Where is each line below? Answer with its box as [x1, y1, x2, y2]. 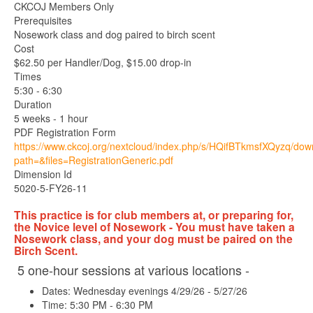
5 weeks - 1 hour [14, 111, 88, 125]
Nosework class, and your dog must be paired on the [14, 231, 293, 247]
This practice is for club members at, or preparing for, [14, 207, 293, 223]
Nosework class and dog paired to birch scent [14, 27, 215, 41]
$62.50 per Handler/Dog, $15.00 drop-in [14, 55, 191, 69]
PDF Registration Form [14, 125, 116, 139]
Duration [14, 97, 52, 111]
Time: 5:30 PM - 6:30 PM [42, 298, 156, 312]
